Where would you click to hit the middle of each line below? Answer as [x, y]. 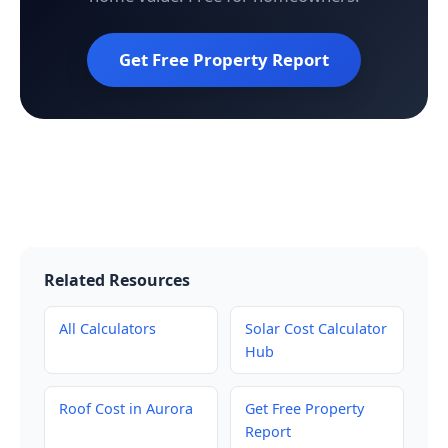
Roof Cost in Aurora [126, 408]
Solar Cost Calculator [316, 328]
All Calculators [107, 328]
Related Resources [117, 279]
